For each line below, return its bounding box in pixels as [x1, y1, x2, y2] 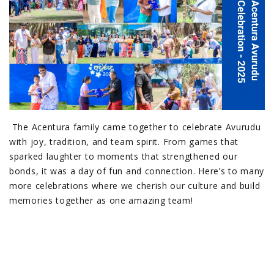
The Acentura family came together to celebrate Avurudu [9, 120, 261, 133]
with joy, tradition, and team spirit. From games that [9, 135, 239, 147]
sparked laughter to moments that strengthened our [9, 150, 238, 162]
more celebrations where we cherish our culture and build [9, 179, 261, 191]
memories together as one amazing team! [9, 194, 193, 206]
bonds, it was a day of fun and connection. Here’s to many [9, 165, 264, 177]
